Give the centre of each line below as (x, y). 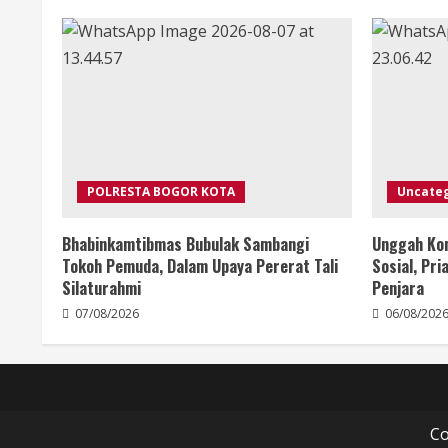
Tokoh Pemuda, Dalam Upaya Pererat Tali (200, 266)
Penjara (398, 288)
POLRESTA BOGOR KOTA (161, 192)
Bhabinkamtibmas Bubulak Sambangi (185, 244)
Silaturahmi (101, 288)
